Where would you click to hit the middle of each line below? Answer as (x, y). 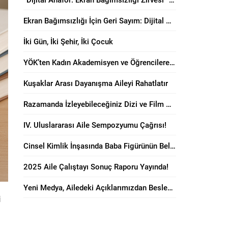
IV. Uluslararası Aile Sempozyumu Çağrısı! (95, 125)
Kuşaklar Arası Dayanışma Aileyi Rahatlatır (96, 83)
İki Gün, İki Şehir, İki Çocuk (68, 41)
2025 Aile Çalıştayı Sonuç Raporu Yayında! (96, 166)
